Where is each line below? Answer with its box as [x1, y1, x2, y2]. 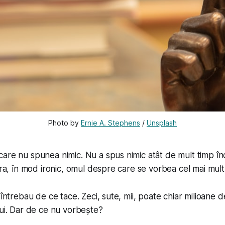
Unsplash [147, 118, 177, 127]
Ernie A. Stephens [81, 118, 140, 127]
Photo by [48, 118, 81, 127]
